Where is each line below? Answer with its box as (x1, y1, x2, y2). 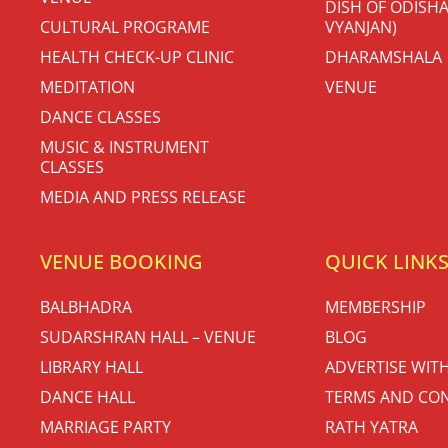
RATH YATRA (325, 415, 418, 438)
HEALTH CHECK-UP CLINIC (40, 45, 234, 68)
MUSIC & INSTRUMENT (40, 135, 209, 158)
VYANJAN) (325, 15, 397, 38)
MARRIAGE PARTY (40, 415, 171, 438)
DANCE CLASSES (40, 105, 161, 128)
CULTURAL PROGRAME (40, 15, 210, 38)
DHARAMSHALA (325, 45, 442, 68)
